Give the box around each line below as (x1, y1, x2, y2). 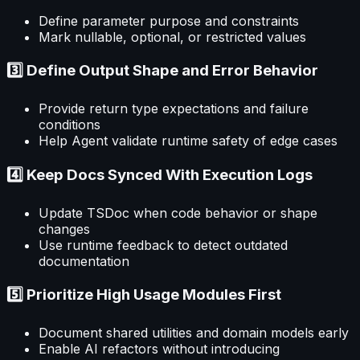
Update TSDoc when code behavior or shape (39, 204, 317, 221)
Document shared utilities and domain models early (39, 324, 349, 341)
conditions (39, 117, 100, 133)
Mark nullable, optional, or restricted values (39, 28, 306, 45)
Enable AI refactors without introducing (39, 340, 280, 357)
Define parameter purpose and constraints (39, 12, 299, 29)
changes (39, 220, 90, 237)
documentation (39, 252, 129, 269)
